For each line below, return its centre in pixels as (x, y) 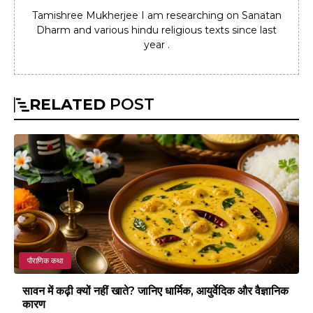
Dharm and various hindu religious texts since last (156, 30)
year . (156, 44)
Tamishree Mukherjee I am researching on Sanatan (156, 15)
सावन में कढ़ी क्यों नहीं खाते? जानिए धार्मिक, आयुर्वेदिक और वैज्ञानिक (155, 291)
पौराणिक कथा (45, 260)
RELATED (67, 104)
